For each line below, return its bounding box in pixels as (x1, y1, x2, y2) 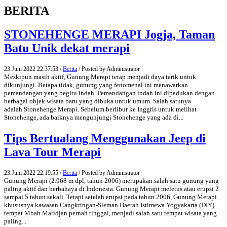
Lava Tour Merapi (4, 145, 101, 159)
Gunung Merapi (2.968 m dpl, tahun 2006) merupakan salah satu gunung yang (4, 177, 219, 185)
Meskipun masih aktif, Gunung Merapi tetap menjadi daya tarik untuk (4, 73, 196, 81)
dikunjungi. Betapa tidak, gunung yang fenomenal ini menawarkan (4, 81, 188, 89)
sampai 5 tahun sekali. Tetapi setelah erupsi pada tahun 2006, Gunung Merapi (4, 193, 217, 201)
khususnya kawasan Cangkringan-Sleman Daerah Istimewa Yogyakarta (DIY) (4, 201, 214, 209)
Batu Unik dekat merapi (4, 42, 130, 55)
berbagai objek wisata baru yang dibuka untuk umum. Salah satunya (4, 97, 191, 105)
